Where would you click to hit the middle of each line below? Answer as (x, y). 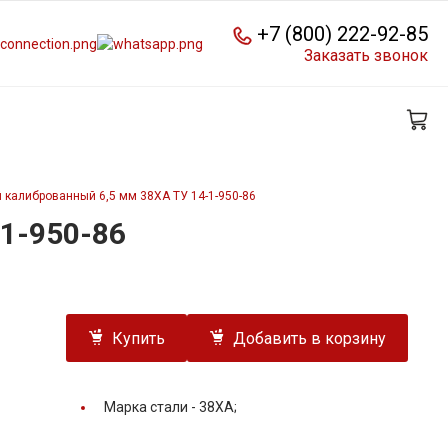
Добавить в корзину (309, 339)
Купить (138, 339)
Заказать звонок (366, 55)
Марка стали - (151, 407)
